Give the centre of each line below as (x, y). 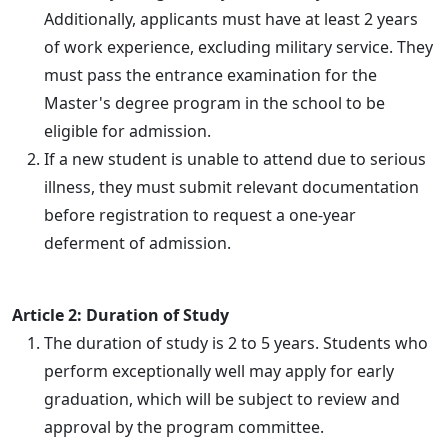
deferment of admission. (137, 242)
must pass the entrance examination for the (210, 74)
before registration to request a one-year (200, 214)
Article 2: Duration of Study (120, 314)
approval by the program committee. (184, 426)
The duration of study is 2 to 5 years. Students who (236, 342)
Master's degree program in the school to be (214, 102)
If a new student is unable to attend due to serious (235, 158)
